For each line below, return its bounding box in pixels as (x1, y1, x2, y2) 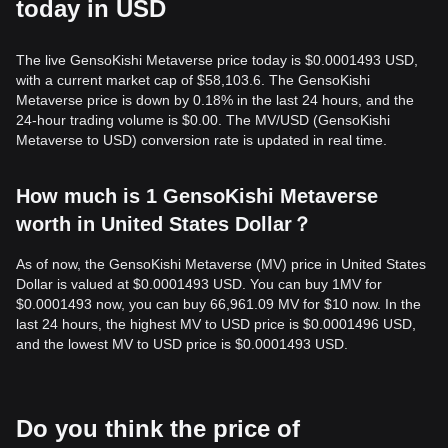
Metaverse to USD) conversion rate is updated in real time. (16, 132, 387, 148)
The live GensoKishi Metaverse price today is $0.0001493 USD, (16, 52, 418, 68)
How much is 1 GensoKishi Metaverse (16, 185, 378, 207)
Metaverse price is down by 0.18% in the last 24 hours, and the (16, 92, 414, 108)
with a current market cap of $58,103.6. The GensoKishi (16, 72, 370, 88)
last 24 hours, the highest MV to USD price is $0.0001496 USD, (16, 316, 416, 332)
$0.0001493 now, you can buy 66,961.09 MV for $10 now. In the (16, 296, 421, 312)
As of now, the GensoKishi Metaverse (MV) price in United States (16, 256, 426, 272)
